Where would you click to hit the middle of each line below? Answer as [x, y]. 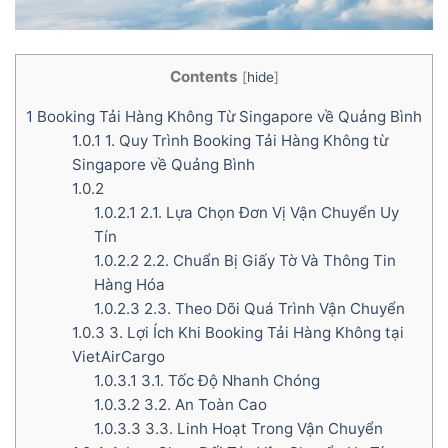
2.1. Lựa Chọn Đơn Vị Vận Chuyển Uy [268, 212]
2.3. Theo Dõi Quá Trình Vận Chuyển [273, 308]
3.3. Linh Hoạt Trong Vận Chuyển [262, 428]
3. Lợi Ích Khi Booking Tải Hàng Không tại [254, 332]
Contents [203, 77]
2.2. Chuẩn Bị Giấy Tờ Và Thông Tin [268, 260]
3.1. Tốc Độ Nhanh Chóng [229, 380]
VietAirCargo [118, 356]
